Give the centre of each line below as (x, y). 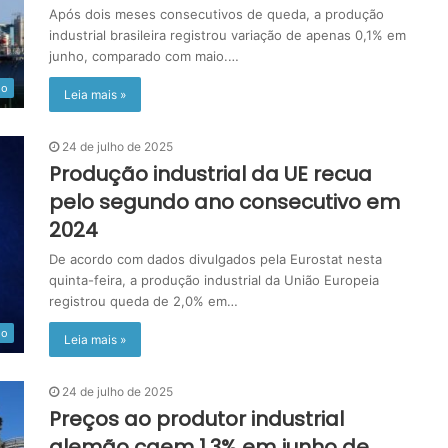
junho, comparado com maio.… (144, 56)
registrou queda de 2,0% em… (143, 301)
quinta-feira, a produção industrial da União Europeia (214, 280)
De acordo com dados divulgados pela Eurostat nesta (215, 259)
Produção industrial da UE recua (210, 174)
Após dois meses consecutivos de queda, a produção (216, 14)
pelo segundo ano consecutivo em (224, 202)
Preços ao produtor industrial (196, 419)
